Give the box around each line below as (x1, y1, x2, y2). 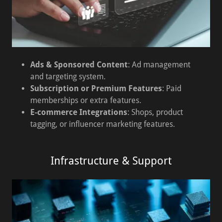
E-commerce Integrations (30, 108, 127, 117)
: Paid (162, 84, 181, 93)
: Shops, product (127, 108, 183, 117)
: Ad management (127, 60, 190, 69)
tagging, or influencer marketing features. (30, 119, 175, 129)
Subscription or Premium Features (30, 84, 162, 93)
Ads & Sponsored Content (30, 60, 128, 69)
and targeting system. (30, 72, 106, 81)
